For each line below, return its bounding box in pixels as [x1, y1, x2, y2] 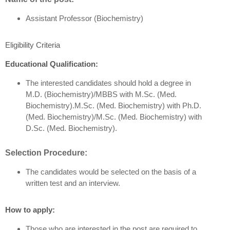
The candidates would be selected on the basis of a [25, 167, 196, 177]
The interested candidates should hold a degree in [25, 78, 191, 87]
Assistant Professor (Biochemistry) [25, 13, 143, 23]
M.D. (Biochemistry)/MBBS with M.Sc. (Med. [25, 89, 177, 99]
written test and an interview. [25, 179, 120, 188]
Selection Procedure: [5, 148, 87, 158]
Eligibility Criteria [5, 40, 60, 49]
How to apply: [5, 205, 55, 215]
